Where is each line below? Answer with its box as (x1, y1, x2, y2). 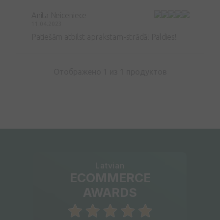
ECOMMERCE (69, 170, 151, 185)
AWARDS (83, 185, 137, 200)
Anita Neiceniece (31, 10, 87, 20)
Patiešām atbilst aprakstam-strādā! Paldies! (31, 32, 177, 41)
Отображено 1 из (53, 67, 120, 76)
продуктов (124, 67, 167, 76)
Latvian (95, 160, 125, 170)
